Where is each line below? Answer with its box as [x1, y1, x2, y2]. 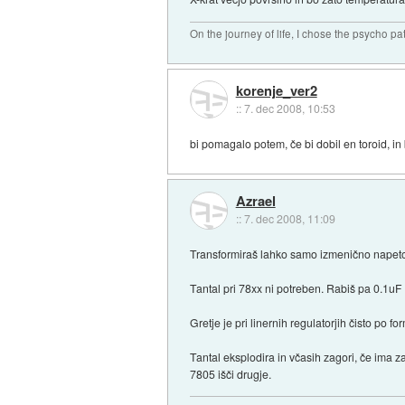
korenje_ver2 [235, 80, 317, 100]
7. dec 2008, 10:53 [243, 99, 335, 116]
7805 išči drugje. [190, 365, 272, 381]
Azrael [235, 191, 276, 212]
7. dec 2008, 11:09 [243, 211, 335, 227]
